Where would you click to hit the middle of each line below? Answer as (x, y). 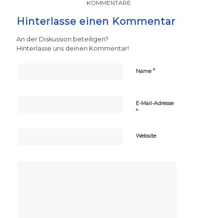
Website (146, 136)
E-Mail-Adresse (154, 103)
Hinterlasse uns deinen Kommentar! (73, 49)
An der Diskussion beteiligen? (62, 39)
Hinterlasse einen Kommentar (96, 22)
